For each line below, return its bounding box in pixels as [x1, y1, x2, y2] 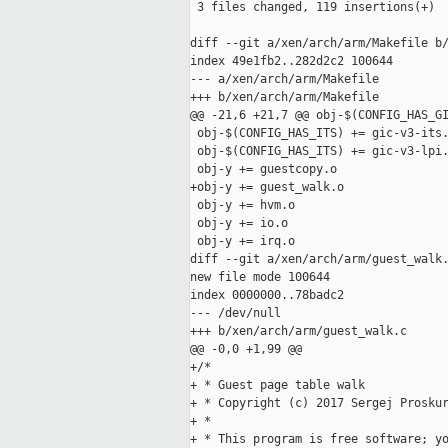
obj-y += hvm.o [190, 198, 295, 213]
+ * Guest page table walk [190, 378, 365, 393]
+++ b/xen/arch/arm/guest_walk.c [190, 324, 407, 339]
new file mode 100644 [190, 270, 330, 285]
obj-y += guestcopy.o [190, 162, 337, 177]
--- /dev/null [190, 306, 281, 321]
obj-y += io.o [190, 216, 288, 231]
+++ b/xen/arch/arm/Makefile [190, 90, 379, 105]
